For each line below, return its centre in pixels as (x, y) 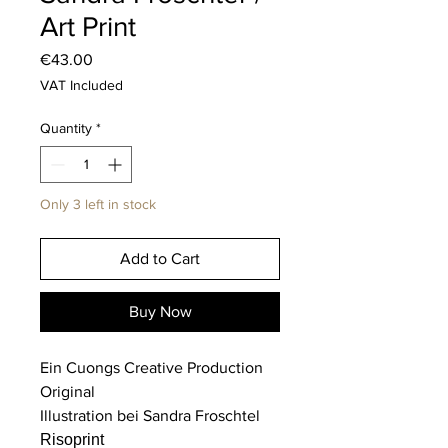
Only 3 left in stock (98, 204)
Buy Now (160, 312)
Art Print (88, 27)
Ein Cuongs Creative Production (151, 368)
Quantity (66, 128)
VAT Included (81, 85)
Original (67, 392)
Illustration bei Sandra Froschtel (150, 416)
